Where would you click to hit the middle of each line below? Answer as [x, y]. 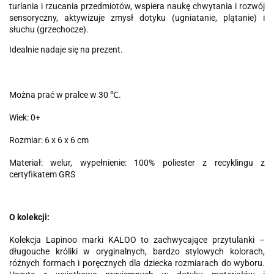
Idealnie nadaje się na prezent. [66, 50]
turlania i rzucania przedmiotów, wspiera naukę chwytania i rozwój [137, 6]
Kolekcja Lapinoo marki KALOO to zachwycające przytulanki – [137, 240]
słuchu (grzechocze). [49, 29]
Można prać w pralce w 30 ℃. [65, 95]
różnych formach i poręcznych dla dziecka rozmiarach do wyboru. [137, 263]
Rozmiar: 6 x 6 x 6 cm [49, 140]
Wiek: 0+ [25, 117]
